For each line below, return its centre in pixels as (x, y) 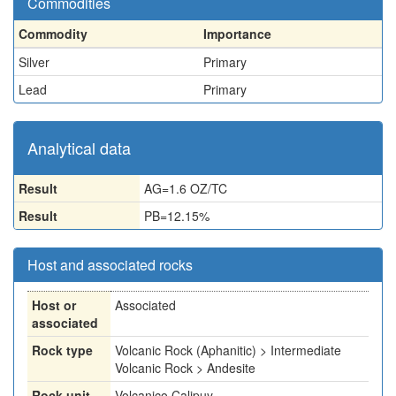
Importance (237, 34)
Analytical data (79, 148)
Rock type (62, 350)
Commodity (53, 34)
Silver (34, 62)
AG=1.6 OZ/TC (186, 188)
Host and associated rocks (110, 265)
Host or (54, 305)
